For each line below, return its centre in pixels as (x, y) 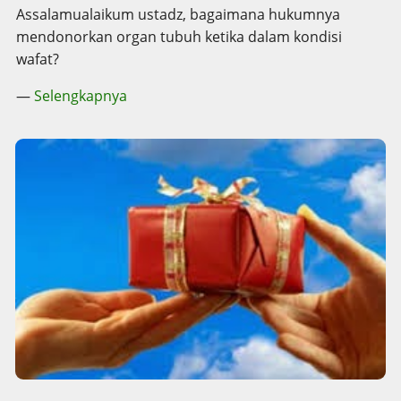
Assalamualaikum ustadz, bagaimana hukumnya (178, 15)
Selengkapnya (81, 96)
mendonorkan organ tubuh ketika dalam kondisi (179, 37)
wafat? (38, 60)
